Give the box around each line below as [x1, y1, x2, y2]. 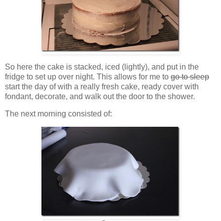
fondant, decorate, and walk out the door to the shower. [5, 92, 195, 101]
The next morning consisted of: [5, 110, 112, 118]
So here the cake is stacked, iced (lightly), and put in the [5, 62, 199, 71]
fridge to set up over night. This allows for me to [5, 72, 171, 81]
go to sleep [171, 72, 209, 81]
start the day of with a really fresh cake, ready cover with [5, 82, 199, 91]
